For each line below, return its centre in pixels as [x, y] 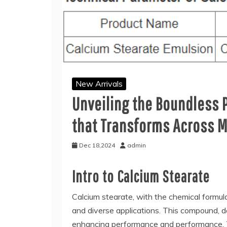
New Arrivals [99, 84]
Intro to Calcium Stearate [141, 176]
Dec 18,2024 [97, 145]
